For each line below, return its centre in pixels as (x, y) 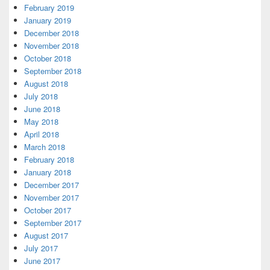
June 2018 (42, 109)
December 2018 (52, 33)
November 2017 (52, 197)
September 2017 (53, 223)
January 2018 (48, 172)
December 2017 (52, 185)
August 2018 (46, 83)
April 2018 (42, 134)
